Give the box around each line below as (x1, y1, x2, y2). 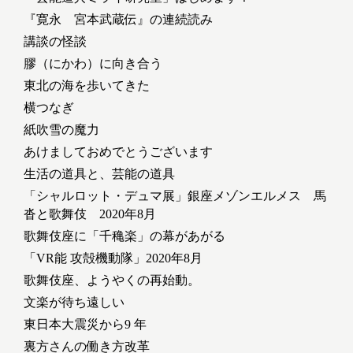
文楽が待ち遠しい (24, 295, 124, 309)
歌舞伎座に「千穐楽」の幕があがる (24, 229, 225, 243)
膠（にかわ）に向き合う (24, 56, 162, 70)
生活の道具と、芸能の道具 (24, 166, 175, 180)
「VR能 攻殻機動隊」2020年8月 (24, 251, 203, 265)
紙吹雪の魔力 (24, 122, 99, 136)
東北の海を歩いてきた (24, 78, 150, 92)
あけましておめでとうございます (24, 144, 213, 158)
